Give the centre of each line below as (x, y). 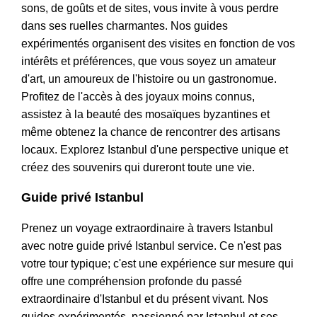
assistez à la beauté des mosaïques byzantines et (145, 115)
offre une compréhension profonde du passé (132, 282)
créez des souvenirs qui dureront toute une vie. (138, 168)
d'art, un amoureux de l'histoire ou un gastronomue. (149, 79)
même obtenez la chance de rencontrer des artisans (151, 132)
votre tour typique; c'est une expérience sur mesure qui (157, 264)
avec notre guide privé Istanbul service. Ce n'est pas (151, 246)
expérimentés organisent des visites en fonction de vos (158, 44)
